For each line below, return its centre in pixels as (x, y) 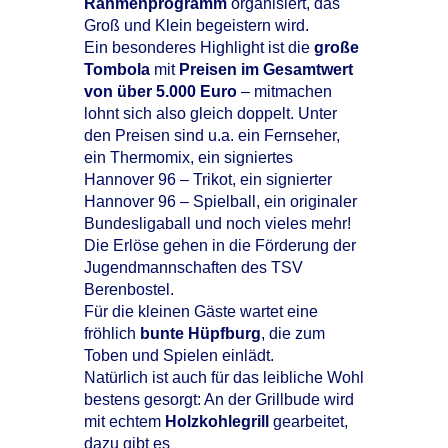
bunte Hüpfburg (200, 333)
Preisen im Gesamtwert (266, 69)
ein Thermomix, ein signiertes (188, 157)
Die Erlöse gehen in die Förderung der (220, 245)
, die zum (293, 333)
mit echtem (124, 421)
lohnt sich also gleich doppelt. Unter (210, 113)
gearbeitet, (308, 421)
